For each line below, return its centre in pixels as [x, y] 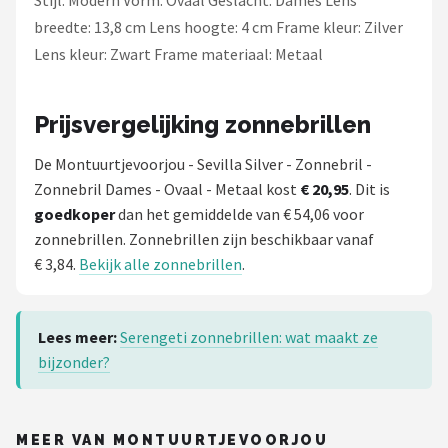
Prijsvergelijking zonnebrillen [202, 124]
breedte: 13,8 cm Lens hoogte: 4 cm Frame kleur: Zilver [218, 27]
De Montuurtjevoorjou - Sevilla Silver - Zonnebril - [203, 164]
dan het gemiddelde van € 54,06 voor [239, 214]
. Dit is [369, 189]
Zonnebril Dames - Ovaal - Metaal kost [167, 189]
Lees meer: [77, 337]
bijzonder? [74, 362]
